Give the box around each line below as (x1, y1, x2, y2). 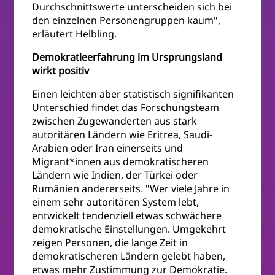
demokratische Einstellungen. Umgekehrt (32, 222, 227, 236)
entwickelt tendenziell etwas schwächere (32, 209, 222, 223)
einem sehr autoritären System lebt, (32, 195, 199, 209)
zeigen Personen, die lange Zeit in (32, 236, 188, 250)
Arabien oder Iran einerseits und (32, 141, 184, 155)
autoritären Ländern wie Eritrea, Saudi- (32, 128, 213, 142)
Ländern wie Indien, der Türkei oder (32, 168, 198, 182)
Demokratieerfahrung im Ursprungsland (32, 50, 223, 64)
